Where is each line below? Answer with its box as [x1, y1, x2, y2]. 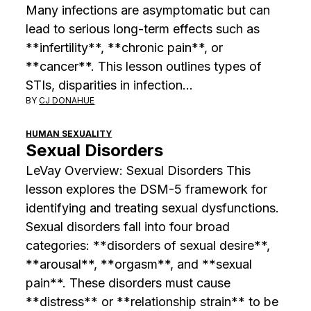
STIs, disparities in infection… [26, 77, 194, 92]
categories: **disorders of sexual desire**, [26, 237, 271, 253]
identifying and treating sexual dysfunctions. [26, 200, 280, 215]
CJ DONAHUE [39, 94, 95, 106]
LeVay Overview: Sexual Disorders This [26, 162, 251, 178]
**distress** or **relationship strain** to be [26, 294, 279, 309]
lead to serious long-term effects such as [26, 21, 260, 36]
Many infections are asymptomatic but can [26, 2, 271, 17]
